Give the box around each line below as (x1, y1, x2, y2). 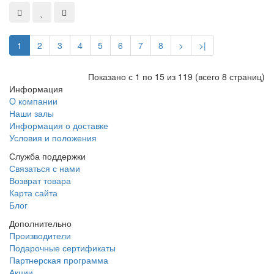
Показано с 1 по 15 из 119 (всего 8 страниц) (88, 70, 265, 83)
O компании (9, 95, 57, 108)
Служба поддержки (9, 150, 86, 163)
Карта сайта (9, 187, 57, 199)
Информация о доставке (9, 119, 108, 132)
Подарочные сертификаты (9, 242, 116, 254)
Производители (9, 229, 71, 242)
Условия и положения (9, 131, 97, 144)
